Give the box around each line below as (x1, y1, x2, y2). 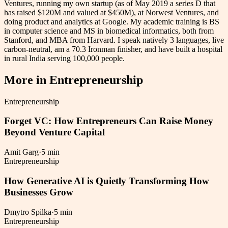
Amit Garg (4, 148, 39, 157)
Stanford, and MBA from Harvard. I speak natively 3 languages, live (4, 35, 224, 44)
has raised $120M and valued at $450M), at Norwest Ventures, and (4, 8, 219, 17)
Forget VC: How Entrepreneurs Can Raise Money (4, 116, 213, 127)
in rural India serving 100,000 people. (4, 53, 125, 63)
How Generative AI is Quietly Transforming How (4, 175, 209, 186)
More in (4, 73, 49, 87)
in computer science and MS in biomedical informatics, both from (4, 26, 214, 35)
